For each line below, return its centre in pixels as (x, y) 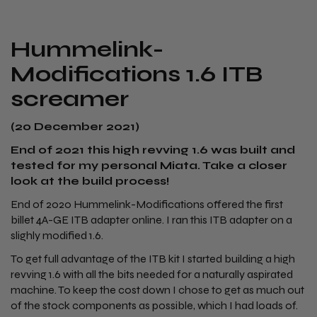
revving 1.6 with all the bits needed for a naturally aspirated (152, 274)
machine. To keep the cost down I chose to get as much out (157, 290)
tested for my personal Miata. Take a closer (149, 165)
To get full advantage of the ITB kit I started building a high (153, 259)
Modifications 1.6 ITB (137, 74)
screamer (70, 99)
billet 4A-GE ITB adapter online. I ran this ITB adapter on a (151, 220)
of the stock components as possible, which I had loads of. (154, 305)
